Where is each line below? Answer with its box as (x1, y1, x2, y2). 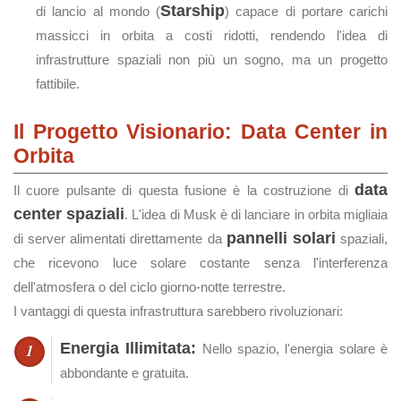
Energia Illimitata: (60, 339, 197, 357)
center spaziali (13, 205, 125, 223)
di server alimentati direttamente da (13, 231, 226, 246)
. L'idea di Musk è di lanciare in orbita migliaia (124, 207, 388, 222)
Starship (160, 2, 225, 20)
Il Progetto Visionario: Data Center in (13, 120, 388, 143)
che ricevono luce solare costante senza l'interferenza (13, 255, 388, 270)
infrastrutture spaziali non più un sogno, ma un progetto (36, 52, 388, 67)
